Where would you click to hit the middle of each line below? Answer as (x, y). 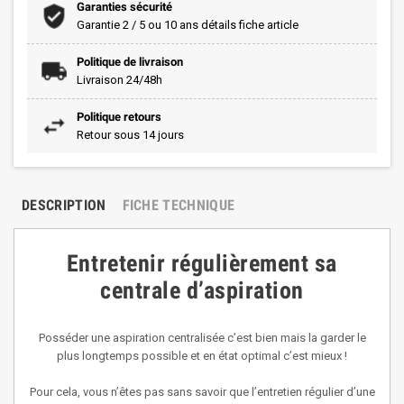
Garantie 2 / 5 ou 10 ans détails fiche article (188, 25)
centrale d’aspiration (202, 290)
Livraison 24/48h (119, 80)
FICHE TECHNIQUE (179, 205)
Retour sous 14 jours (130, 135)
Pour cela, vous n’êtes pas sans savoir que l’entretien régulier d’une (202, 392)
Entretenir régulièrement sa (202, 263)
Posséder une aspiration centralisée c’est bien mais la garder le (202, 338)
